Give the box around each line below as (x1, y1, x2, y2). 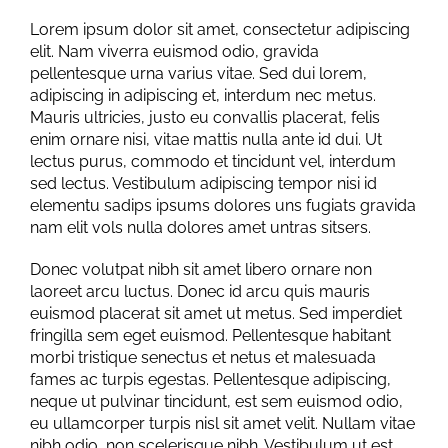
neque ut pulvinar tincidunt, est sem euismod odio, (30, 392, 403, 411)
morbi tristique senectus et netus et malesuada (30, 348, 376, 367)
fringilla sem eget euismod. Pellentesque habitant (30, 326, 391, 345)
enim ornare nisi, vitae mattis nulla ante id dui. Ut (30, 130, 382, 149)
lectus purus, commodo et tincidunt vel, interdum (30, 152, 396, 171)
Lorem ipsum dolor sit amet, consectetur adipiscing (30, 20, 410, 39)
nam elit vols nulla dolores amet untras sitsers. (30, 218, 371, 237)
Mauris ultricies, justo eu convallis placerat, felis (30, 108, 380, 127)
